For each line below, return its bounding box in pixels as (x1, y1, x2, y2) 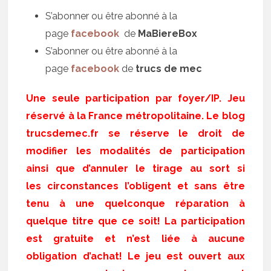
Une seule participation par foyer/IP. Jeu (26, 92, 245, 104)
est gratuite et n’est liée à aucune (26, 232, 245, 244)
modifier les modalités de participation (26, 145, 245, 157)
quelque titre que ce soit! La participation (26, 215, 245, 227)
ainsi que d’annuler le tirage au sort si (26, 162, 245, 174)
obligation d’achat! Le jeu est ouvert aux (26, 250, 245, 262)
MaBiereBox (138, 27, 198, 39)
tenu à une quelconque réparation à (26, 197, 245, 209)
